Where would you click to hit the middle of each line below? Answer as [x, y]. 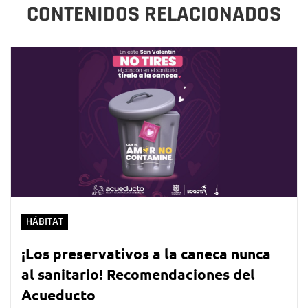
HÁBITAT [45, 222]
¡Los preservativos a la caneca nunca [146, 254]
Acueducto [58, 295]
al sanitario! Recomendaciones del [138, 274]
